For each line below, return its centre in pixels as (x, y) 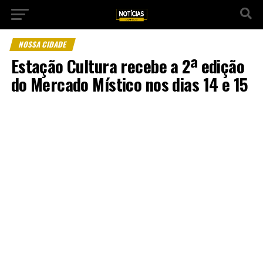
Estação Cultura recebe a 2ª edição (128, 66)
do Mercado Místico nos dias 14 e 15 (129, 84)
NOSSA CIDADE (43, 44)
